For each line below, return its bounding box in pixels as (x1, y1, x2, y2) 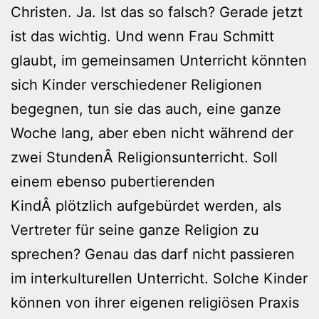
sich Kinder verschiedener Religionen (11, 75, 262, 93)
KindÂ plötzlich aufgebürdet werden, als (11, 197, 281, 214)
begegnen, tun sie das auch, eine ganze (11, 100, 281, 117)
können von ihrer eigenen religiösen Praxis (11, 293, 299, 311)
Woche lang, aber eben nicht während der (11, 124, 293, 142)
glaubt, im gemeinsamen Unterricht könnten (11, 51, 307, 69)
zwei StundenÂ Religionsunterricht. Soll (11, 148, 278, 166)
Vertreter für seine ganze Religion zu (11, 221, 259, 239)
